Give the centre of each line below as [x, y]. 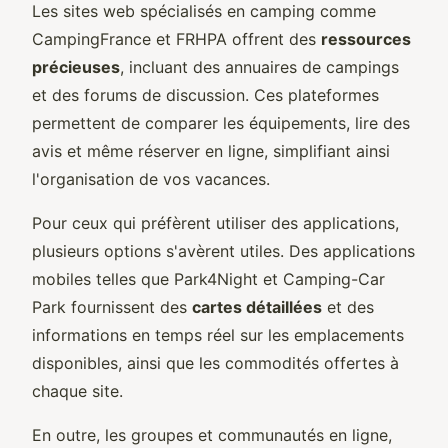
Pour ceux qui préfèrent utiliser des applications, [215, 222]
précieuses [76, 66]
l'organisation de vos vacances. [151, 178]
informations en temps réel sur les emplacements [218, 334]
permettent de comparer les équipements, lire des [221, 122]
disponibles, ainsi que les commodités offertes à [215, 362]
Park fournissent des [112, 306]
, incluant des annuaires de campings [259, 66]
